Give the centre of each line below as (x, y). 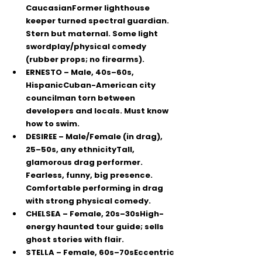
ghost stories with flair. (75, 239)
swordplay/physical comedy (87, 46)
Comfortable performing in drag (95, 188)
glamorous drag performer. (85, 162)
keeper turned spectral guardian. (98, 21)
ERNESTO (44, 72)
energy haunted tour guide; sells (96, 227)
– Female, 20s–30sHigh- (112, 214)
